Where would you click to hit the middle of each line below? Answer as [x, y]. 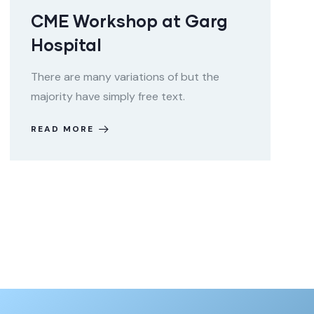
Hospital [66, 45]
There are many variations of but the [125, 77]
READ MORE [62, 129]
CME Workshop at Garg [129, 21]
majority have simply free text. [108, 96]
